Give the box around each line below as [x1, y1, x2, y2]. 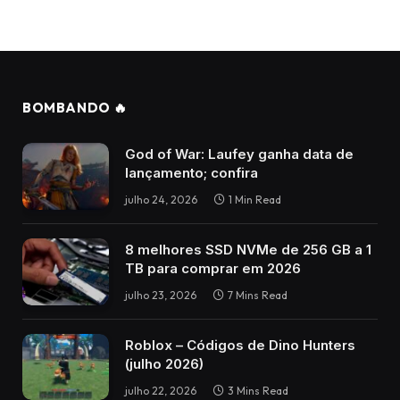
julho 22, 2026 [125, 383, 196, 397]
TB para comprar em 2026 [125, 260, 301, 278]
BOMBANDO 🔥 [22, 99, 128, 117]
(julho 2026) [125, 354, 204, 372]
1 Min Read [229, 193, 281, 207]
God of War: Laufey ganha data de [125, 146, 354, 163]
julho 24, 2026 [125, 193, 197, 207]
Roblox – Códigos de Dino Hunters [125, 336, 355, 354]
